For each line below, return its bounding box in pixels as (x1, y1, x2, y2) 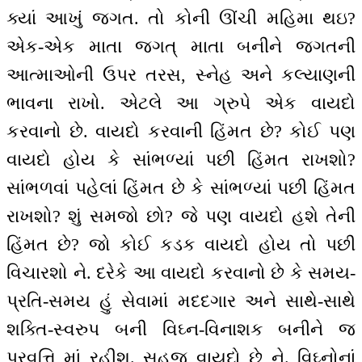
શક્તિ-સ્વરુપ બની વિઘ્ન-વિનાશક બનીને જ (6, 319, 356, 340)
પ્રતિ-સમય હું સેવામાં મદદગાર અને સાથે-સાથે (6, 291, 356, 312)
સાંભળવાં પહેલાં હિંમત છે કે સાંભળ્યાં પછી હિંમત (6, 178, 356, 199)
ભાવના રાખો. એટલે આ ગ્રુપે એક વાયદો (6, 93, 356, 114)
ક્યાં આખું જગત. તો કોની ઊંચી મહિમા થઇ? (6, 8, 356, 29)
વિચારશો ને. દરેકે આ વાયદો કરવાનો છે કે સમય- (6, 263, 356, 284)
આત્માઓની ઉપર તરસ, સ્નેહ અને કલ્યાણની (6, 65, 356, 86)
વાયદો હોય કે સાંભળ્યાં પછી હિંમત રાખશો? (6, 149, 356, 170)
